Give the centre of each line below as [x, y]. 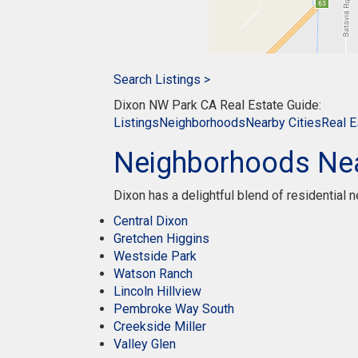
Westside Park [155, 256]
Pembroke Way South [174, 309]
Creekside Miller [160, 326]
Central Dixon [151, 221]
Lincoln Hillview [157, 291]
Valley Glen [145, 344]
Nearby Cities [283, 123]
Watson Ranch [153, 274]
